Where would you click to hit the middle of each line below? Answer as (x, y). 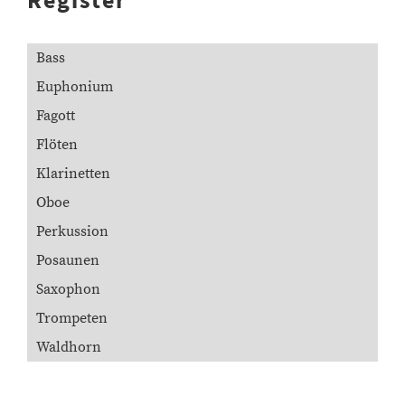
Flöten (57, 145)
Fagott (56, 116)
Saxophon (68, 289)
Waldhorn (69, 347)
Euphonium (75, 87)
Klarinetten (73, 174)
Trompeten (72, 318)
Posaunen (68, 260)
